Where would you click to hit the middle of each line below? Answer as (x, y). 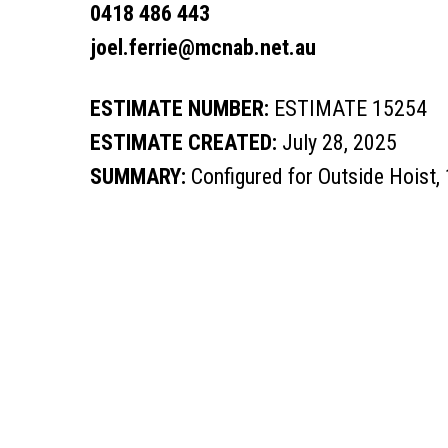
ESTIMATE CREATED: (183, 142)
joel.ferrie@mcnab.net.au (203, 47)
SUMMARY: (138, 176)
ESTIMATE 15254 (348, 108)
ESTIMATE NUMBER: (179, 108)
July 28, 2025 (337, 142)
